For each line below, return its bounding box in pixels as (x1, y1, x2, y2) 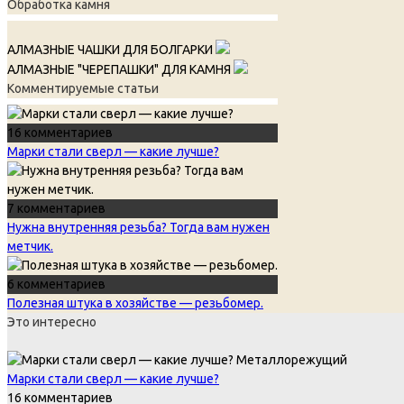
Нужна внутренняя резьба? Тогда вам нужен (7, 220, 270, 235)
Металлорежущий (236, 353, 347, 368)
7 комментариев (7, 201, 106, 216)
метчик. (7, 239, 53, 254)
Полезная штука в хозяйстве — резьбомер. (7, 296, 263, 311)
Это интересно (7, 315, 96, 330)
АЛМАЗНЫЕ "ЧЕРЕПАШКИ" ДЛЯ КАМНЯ (7, 62, 234, 78)
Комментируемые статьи (7, 81, 159, 96)
